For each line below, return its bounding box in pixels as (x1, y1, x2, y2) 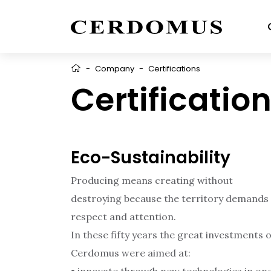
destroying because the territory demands (71, 192, 269, 204)
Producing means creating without (71, 174, 233, 186)
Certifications (148, 63, 200, 74)
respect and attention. (71, 211, 176, 223)
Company (95, 63, 134, 74)
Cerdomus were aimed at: (71, 247, 191, 259)
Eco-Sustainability (71, 146, 230, 169)
